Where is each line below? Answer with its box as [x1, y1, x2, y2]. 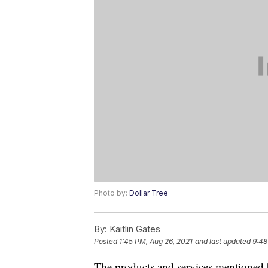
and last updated [195, 237, 251, 246]
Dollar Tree [129, 188, 168, 198]
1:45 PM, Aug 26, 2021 [119, 237, 193, 246]
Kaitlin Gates [107, 223, 160, 235]
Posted [94, 237, 119, 246]
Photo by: [94, 188, 129, 198]
